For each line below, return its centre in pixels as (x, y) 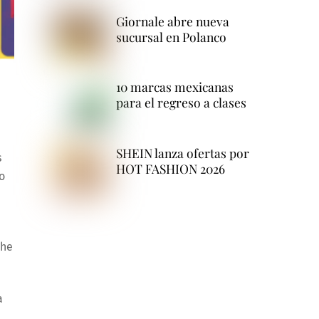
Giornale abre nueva (172, 21)
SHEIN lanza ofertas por (182, 153)
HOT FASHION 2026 (170, 169)
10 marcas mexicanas (174, 87)
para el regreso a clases (181, 103)
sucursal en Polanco (171, 36)
